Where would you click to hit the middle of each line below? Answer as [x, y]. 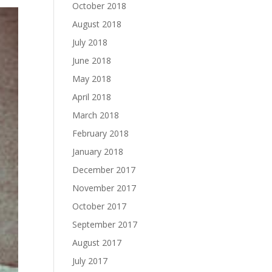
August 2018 [97, 24]
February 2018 [101, 133]
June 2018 [92, 60]
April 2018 [92, 97]
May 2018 [92, 79]
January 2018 [98, 151]
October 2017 [100, 206]
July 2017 [90, 261]
